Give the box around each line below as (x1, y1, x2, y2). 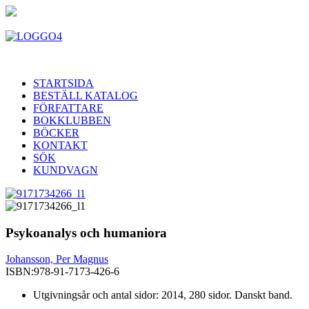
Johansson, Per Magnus (6, 253, 108, 266)
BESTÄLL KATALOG (33, 90, 138, 101)
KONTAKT (33, 139, 88, 151)
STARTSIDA (33, 77, 94, 89)
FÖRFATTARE (33, 102, 103, 114)
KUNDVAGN (33, 164, 98, 176)
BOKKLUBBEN (33, 114, 111, 126)
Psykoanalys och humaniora (6, 225, 167, 240)
